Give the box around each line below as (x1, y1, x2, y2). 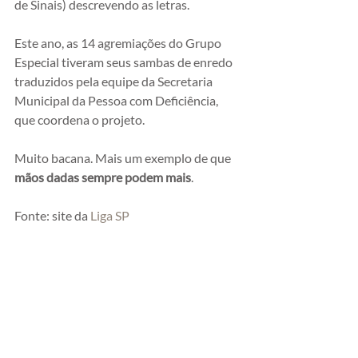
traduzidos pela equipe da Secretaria (14, 73, 215, 89)
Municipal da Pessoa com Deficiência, (14, 92, 221, 108)
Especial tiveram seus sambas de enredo (14, 54, 235, 70)
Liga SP (90, 207, 129, 223)
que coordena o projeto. (14, 111, 145, 127)
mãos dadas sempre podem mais (14, 169, 191, 185)
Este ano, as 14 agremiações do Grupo (14, 34, 224, 50)
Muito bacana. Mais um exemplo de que (14, 149, 233, 165)
